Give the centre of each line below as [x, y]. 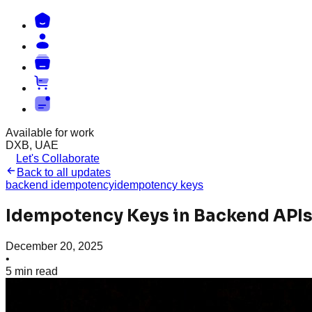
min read [35, 271]
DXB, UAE [32, 145]
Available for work [50, 133]
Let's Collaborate [58, 158]
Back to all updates [64, 172]
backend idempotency [60, 185]
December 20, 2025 [54, 246]
